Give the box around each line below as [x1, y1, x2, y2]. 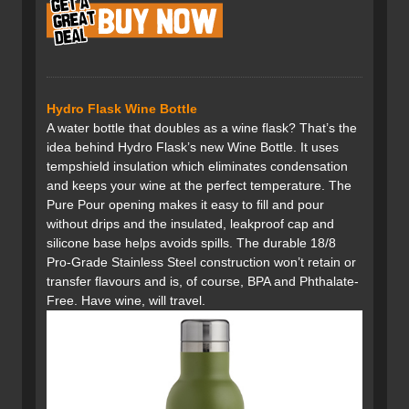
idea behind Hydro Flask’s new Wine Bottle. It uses [47, 140, 339, 155]
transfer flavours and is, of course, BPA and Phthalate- [47, 274, 359, 289]
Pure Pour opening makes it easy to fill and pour [47, 197, 324, 213]
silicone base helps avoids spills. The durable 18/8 [47, 236, 336, 251]
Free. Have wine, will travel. [47, 293, 205, 309]
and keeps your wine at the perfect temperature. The [47, 178, 351, 194]
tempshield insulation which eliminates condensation [47, 159, 348, 174]
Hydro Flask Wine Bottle [47, 101, 197, 117]
